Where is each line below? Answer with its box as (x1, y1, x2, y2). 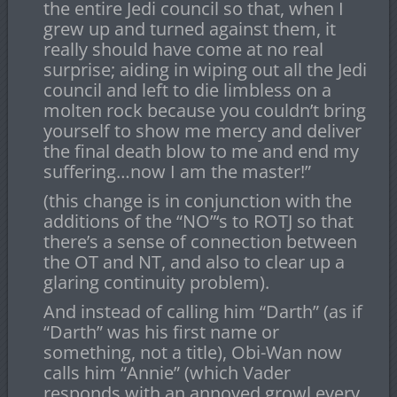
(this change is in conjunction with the (43, 189, 352, 214)
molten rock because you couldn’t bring (43, 98, 366, 123)
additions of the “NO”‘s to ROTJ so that (43, 209, 354, 234)
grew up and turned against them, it (43, 17, 336, 42)
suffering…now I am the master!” (43, 160, 311, 184)
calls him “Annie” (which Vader (43, 361, 291, 385)
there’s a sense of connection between (43, 230, 357, 254)
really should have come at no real (43, 37, 323, 62)
